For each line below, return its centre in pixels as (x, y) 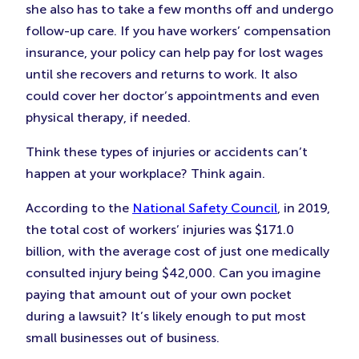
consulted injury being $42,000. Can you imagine (173, 273)
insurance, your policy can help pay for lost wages (174, 52)
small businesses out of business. (123, 338)
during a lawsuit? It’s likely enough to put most (166, 316)
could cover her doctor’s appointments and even (173, 96)
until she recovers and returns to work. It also (161, 74)
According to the (79, 208)
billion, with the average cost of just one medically (177, 251)
